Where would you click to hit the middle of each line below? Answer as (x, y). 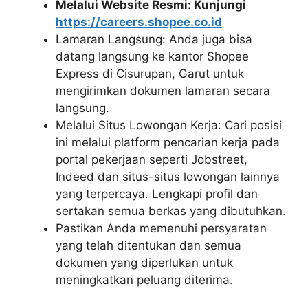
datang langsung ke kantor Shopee (152, 56)
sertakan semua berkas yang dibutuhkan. (171, 211)
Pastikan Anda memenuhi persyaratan (161, 228)
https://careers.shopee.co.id (139, 22)
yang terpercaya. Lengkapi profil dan (157, 194)
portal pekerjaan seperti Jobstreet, (152, 159)
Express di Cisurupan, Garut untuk (150, 73)
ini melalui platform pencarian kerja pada (168, 142)
